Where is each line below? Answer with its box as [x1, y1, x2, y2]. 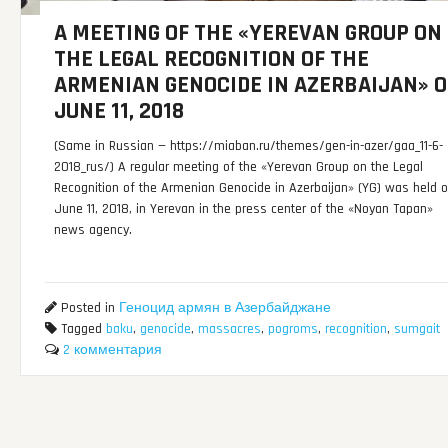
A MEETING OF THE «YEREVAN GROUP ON [54, 18, 443, 48]
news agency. [54, 221, 133, 239]
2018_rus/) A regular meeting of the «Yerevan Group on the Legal [54, 158, 424, 176]
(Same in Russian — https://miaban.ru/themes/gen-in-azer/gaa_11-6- [54, 137, 444, 155]
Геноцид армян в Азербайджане [118, 298, 331, 317]
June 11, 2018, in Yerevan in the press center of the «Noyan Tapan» [54, 200, 434, 218]
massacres [197, 319, 261, 338]
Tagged [56, 319, 106, 338]
